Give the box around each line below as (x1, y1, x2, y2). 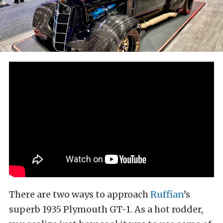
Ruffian (150, 188, 184, 200)
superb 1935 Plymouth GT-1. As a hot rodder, (9, 203, 203, 215)
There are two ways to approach (9, 188, 150, 200)
